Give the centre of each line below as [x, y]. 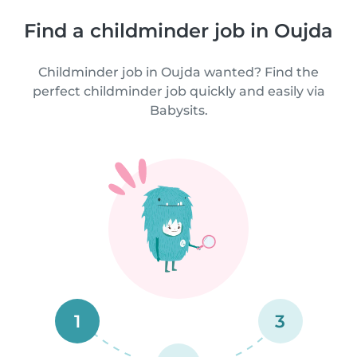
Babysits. [178, 110]
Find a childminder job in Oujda [178, 30]
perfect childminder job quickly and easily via [178, 91]
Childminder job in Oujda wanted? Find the [178, 72]
